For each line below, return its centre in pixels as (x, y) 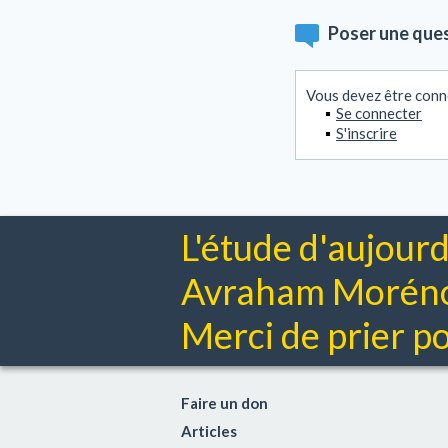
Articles (209, 431)
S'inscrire (366, 133)
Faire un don (224, 403)
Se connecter (379, 113)
